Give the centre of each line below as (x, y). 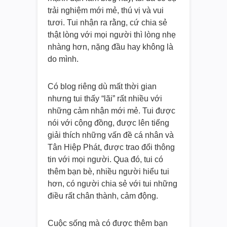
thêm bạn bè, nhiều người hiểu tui (108, 171)
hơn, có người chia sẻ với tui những (112, 183)
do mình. (63, 59)
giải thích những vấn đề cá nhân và (111, 135)
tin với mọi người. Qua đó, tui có (105, 159)
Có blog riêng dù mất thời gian (102, 86)
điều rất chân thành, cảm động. (103, 196)
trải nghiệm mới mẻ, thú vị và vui (106, 10)
